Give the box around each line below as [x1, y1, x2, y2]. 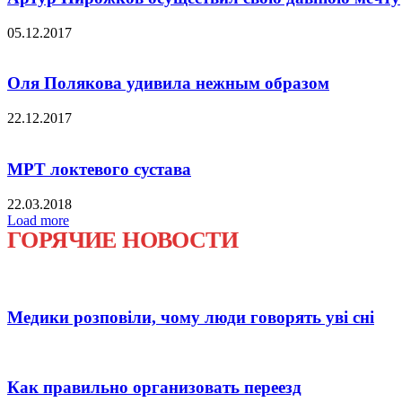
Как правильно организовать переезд [7, 377, 301, 397]
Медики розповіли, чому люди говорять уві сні [7, 308, 374, 328]
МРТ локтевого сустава [7, 159, 191, 179]
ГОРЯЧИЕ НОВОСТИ [7, 226, 238, 253]
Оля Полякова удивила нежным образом [7, 74, 329, 93]
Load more [7, 212, 69, 228]
